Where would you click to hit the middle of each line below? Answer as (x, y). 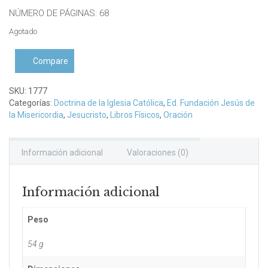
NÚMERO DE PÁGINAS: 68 (59, 13)
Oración (178, 115)
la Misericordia (36, 115)
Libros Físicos (135, 115)
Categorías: (31, 103)
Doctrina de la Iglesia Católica (109, 103)
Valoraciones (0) (158, 152)
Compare (51, 61)
